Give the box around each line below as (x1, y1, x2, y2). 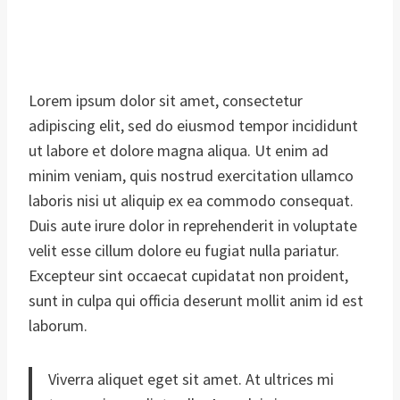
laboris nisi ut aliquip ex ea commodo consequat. (29, 189, 354, 211)
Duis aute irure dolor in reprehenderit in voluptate (29, 214, 357, 236)
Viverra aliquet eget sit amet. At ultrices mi (48, 368, 334, 389)
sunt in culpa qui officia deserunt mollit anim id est (29, 289, 363, 311)
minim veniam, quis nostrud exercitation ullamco (29, 164, 354, 186)
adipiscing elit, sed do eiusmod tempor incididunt (29, 114, 358, 136)
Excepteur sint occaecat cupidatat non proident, (29, 264, 348, 286)
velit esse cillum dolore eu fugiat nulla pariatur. (29, 239, 339, 261)
